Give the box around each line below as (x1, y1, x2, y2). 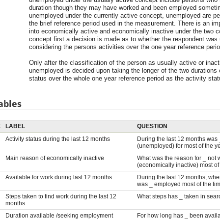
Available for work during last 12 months (5, 173, 112, 181)
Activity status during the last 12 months (5, 135, 110, 142)
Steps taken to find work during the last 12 (5, 192, 116, 200)
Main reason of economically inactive (5, 154, 104, 162)
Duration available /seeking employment (5, 212, 113, 219)
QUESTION (137, 122, 167, 130)
